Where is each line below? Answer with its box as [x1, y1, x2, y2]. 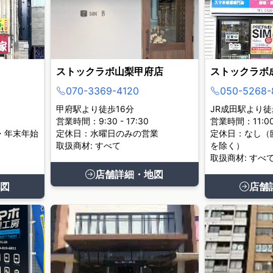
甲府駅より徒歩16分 [55, 104, 134, 114]
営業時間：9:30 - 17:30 [55, 116, 149, 126]
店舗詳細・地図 [95, 168, 164, 180]
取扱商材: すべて [55, 140, 121, 151]
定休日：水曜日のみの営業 [55, 128, 158, 138]
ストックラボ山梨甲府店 [55, 65, 163, 77]
